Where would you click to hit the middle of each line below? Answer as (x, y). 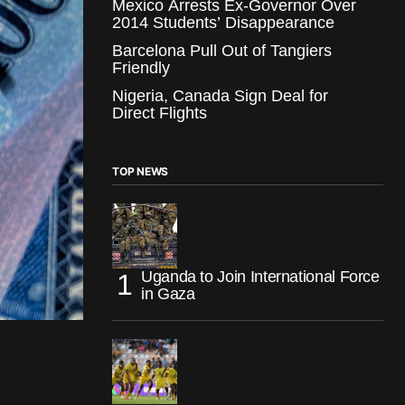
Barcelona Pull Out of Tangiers (222, 50)
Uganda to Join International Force (260, 276)
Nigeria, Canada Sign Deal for (220, 95)
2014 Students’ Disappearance (223, 22)
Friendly (141, 67)
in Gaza (168, 293)
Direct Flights (160, 113)
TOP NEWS (141, 171)
